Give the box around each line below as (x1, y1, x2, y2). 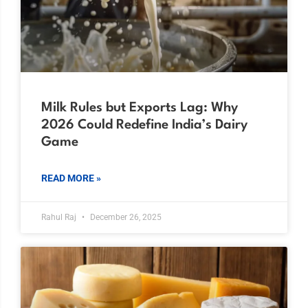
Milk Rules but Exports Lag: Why (41, 100, 238, 115)
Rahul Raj (41, 212, 78, 222)
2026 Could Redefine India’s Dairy (41, 118, 247, 132)
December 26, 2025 (88, 212, 162, 222)
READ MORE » (41, 172, 101, 184)
